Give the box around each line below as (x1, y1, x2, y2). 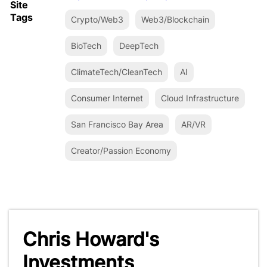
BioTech (71, 41, 101, 51)
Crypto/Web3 (71, 14, 123, 24)
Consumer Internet (71, 93, 143, 103)
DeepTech (119, 41, 159, 51)
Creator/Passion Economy (71, 145, 171, 156)
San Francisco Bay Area (71, 119, 163, 129)
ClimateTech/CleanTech (71, 67, 162, 77)
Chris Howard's (22, 228, 159, 251)
